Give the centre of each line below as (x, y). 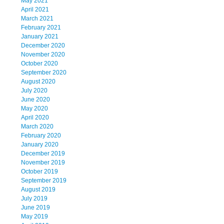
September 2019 (44, 181)
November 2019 (43, 163)
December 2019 (43, 154)
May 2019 (34, 217)
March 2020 (37, 127)
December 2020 (43, 46)
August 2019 (38, 190)
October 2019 (39, 172)
